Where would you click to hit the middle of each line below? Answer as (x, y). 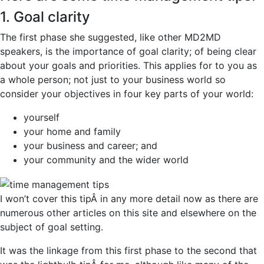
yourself (42, 117)
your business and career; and (90, 145)
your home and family (72, 131)
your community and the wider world (106, 159)
